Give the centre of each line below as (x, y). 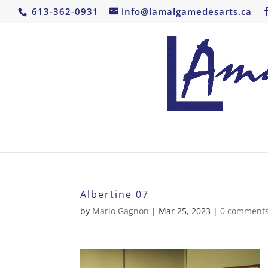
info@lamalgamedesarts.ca (187, 12)
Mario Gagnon (121, 211)
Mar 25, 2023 (185, 211)
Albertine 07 (115, 194)
